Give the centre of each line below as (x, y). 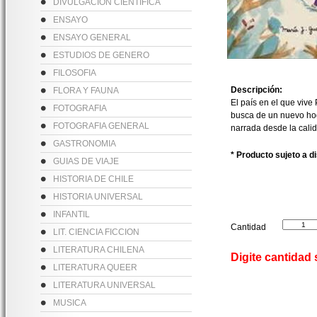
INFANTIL (71, 214)
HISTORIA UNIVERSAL (98, 197)
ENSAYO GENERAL (92, 38)
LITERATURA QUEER (95, 267)
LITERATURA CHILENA (99, 250)
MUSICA (70, 303)
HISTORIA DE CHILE (93, 179)
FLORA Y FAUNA (86, 91)
